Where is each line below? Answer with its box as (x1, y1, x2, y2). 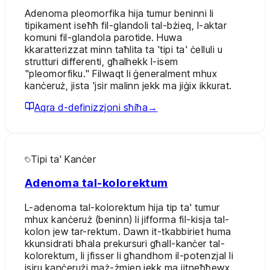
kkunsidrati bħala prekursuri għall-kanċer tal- (25, 237, 225, 250)
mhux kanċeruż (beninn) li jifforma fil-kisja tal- (25, 213, 230, 226)
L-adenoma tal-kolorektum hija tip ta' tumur (25, 201, 220, 214)
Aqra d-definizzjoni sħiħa (34, 101, 148, 113)
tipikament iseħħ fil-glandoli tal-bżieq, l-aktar (25, 19, 227, 31)
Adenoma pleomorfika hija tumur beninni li (25, 7, 214, 19)
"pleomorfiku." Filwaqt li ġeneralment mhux (25, 67, 218, 80)
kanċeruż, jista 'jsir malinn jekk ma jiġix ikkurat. (25, 79, 232, 92)
